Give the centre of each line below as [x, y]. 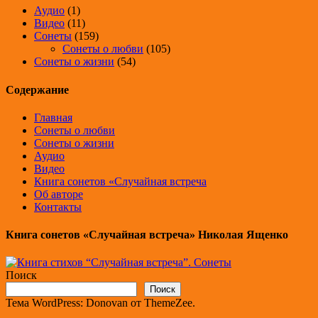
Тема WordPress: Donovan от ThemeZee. [100, 303]
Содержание [37, 89]
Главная [53, 117]
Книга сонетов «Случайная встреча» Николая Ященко [147, 235]
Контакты [58, 207]
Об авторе [59, 194]
